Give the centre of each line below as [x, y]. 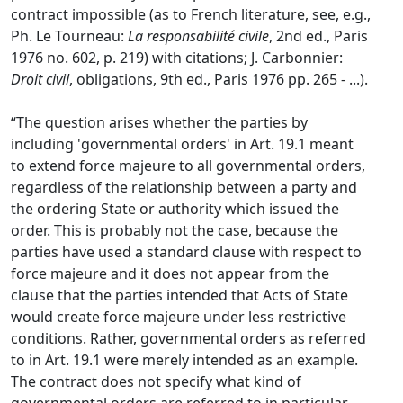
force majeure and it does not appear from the [170, 273]
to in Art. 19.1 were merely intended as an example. [184, 360]
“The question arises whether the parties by [159, 122]
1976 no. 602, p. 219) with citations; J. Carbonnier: [177, 58]
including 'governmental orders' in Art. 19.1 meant [182, 144]
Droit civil [40, 79]
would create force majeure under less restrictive [179, 317]
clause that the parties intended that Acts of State [179, 295]
